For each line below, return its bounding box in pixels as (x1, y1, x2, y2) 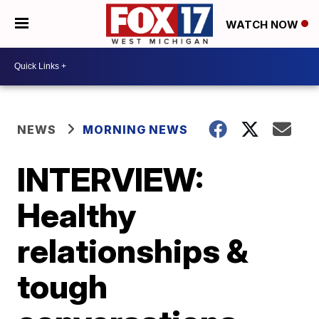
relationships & (17, 230, 249, 271)
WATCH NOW (226, 17, 301, 31)
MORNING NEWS (83, 122, 189, 137)
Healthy (17, 194, 137, 235)
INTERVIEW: (17, 159, 204, 199)
